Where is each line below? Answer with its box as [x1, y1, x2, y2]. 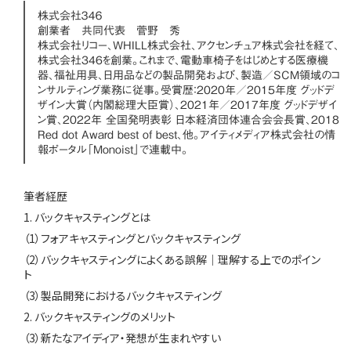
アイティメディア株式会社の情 [200, 123, 335, 146]
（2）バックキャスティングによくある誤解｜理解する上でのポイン [24, 251, 320, 267]
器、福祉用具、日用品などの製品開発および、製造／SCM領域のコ [38, 63, 340, 86]
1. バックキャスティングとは [24, 208, 150, 225]
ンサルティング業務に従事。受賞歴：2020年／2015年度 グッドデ [38, 78, 335, 101]
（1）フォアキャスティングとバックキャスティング [24, 230, 241, 246]
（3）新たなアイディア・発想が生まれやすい [24, 329, 221, 346]
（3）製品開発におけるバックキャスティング [24, 287, 222, 303]
